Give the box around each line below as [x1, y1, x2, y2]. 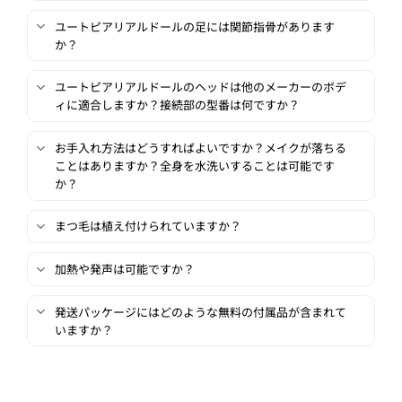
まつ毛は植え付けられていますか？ [54, 217, 241, 235]
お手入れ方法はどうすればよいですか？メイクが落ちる [54, 138, 346, 156]
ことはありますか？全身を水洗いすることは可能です [54, 156, 335, 174]
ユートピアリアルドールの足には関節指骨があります [54, 17, 335, 35]
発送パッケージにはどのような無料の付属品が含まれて [54, 302, 346, 320]
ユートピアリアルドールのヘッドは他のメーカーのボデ [54, 78, 346, 96]
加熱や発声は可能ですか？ [54, 260, 195, 278]
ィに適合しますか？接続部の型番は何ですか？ [54, 96, 300, 114]
